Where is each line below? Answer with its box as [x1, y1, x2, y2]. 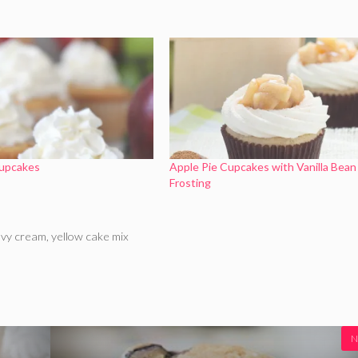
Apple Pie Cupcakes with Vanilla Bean [169, 160, 356, 174]
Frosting [169, 176, 211, 190]
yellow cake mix [51, 229, 129, 244]
